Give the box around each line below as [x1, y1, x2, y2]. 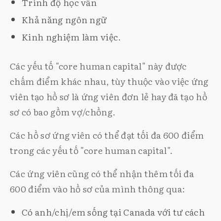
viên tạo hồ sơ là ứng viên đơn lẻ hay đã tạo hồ [10, 89, 208, 103]
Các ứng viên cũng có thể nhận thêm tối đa [10, 166, 194, 180]
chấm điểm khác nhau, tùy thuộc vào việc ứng [10, 74, 209, 88]
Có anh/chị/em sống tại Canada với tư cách [22, 205, 205, 219]
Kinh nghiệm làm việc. [22, 30, 121, 43]
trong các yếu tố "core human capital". [10, 143, 173, 157]
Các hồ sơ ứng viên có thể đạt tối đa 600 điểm [10, 128, 204, 142]
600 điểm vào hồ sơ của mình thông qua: [10, 182, 185, 195]
